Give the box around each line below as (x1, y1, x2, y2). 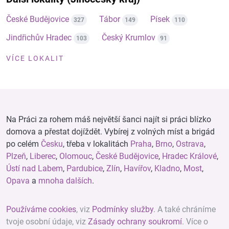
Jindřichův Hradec (6, 33, 72, 42)
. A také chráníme (153, 204, 216, 214)
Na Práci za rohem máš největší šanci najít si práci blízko (6, 114, 211, 124)
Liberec (30, 151, 56, 161)
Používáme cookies (6, 204, 76, 214)
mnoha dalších (38, 176, 92, 186)
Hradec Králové (162, 151, 217, 161)
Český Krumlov (102, 33, 155, 42)
